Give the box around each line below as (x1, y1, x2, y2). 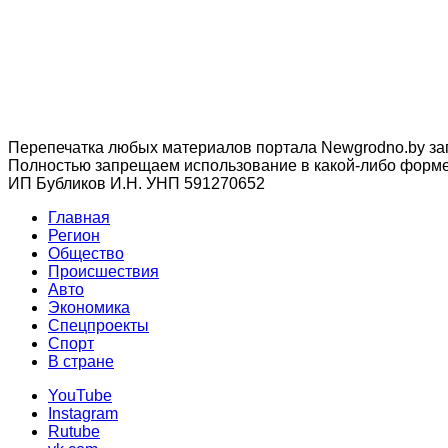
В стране (48, 353, 114, 371)
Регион (48, 227, 100, 245)
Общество (48, 245, 124, 263)
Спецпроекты (48, 317, 149, 335)
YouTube (48, 387, 112, 405)
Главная (48, 209, 110, 227)
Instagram (48, 405, 118, 423)
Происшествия (48, 263, 159, 281)
